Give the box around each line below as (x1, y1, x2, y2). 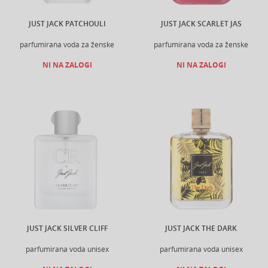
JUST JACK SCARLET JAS (160, 19, 242, 29)
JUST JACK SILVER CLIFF (26, 224, 108, 233)
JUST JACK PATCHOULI (28, 19, 106, 29)
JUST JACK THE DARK (165, 224, 237, 233)
